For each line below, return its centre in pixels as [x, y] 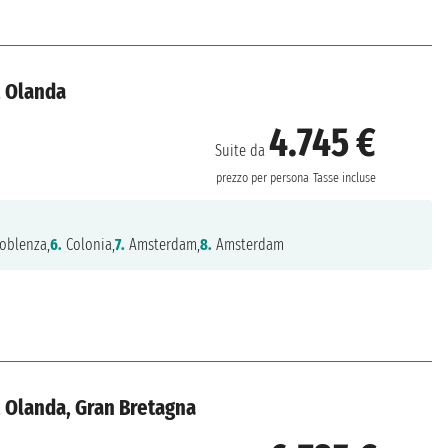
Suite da [242, 151]
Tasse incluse [345, 178]
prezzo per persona [263, 178]
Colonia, [89, 245]
